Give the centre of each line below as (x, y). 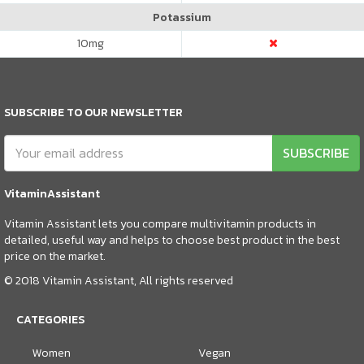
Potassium (182, 17)
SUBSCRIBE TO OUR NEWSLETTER (93, 112)
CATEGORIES (50, 319)
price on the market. (55, 256)
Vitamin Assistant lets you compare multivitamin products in (160, 223)
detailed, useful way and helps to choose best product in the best (172, 240)
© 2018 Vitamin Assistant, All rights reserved (119, 280)
